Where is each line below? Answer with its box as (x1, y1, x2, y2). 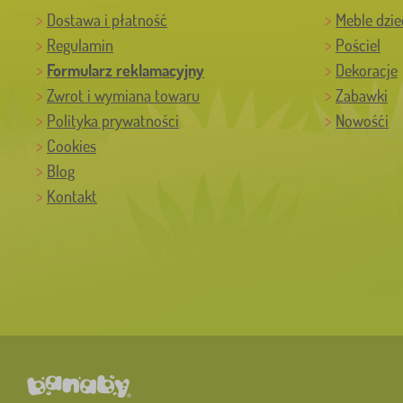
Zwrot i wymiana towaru (47, 85, 200, 106)
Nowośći (336, 111, 389, 131)
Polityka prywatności (47, 111, 179, 131)
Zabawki (336, 85, 388, 106)
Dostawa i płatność (47, 10, 167, 31)
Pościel (336, 35, 381, 56)
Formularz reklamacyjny (47, 60, 204, 81)
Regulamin (47, 35, 113, 56)
